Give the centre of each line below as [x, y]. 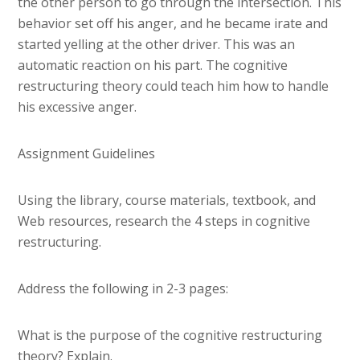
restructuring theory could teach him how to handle [174, 86]
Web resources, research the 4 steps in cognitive [164, 221]
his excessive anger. [78, 107]
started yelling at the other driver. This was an [157, 45]
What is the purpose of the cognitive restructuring [170, 335]
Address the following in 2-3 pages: [123, 289]
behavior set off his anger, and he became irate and [173, 24]
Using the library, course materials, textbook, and [167, 200]
